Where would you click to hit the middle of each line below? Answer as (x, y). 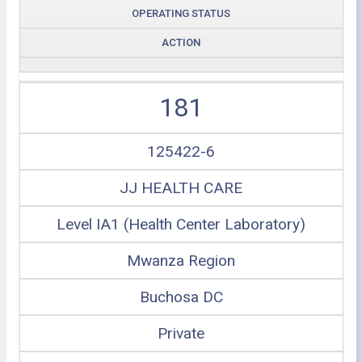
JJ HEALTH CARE (181, 188)
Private (181, 333)
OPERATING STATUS (181, 13)
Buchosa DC (181, 297)
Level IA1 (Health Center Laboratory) (181, 224)
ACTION (181, 42)
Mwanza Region (181, 261)
